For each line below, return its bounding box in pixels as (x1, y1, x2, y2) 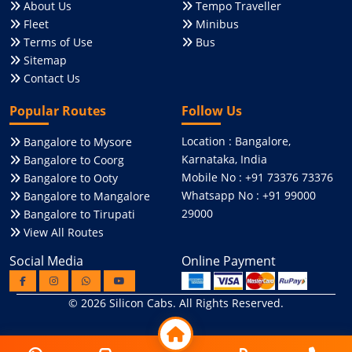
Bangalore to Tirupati (20, 206, 135, 222)
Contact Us (20, 70, 80, 86)
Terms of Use (20, 34, 93, 49)
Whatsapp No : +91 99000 (181, 187, 316, 203)
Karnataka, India (181, 151, 267, 167)
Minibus (192, 16, 239, 31)
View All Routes (20, 224, 104, 240)
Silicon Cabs (109, 295, 173, 310)
